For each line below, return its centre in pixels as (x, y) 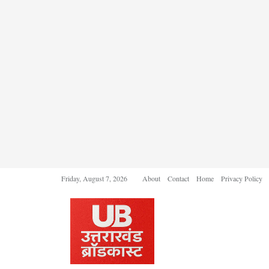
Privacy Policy (242, 178)
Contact (178, 178)
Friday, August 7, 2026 (94, 178)
